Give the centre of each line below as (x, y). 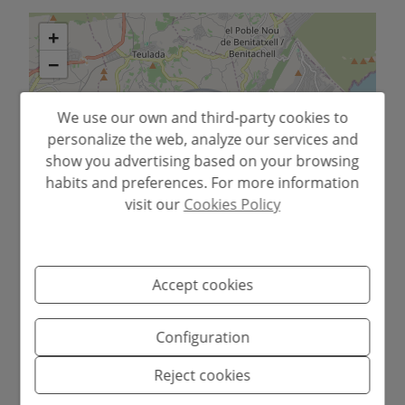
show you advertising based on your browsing (202, 161)
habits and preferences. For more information (202, 183)
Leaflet (354, 264)
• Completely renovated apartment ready (202, 362)
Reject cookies (202, 375)
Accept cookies (202, 285)
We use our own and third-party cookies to (202, 118)
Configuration (202, 337)
